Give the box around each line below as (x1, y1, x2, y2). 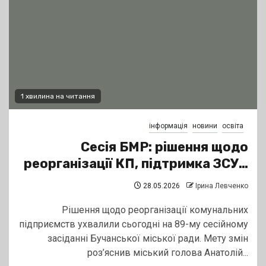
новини (192, 122, 217, 131)
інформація (149, 122, 188, 131)
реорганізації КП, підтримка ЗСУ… (24, 156, 248, 172)
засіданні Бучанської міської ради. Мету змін (47, 233, 248, 245)
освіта (222, 122, 243, 131)
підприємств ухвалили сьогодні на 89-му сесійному (19, 218, 248, 230)
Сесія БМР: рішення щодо (81, 139, 248, 156)
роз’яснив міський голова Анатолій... (87, 247, 248, 259)
